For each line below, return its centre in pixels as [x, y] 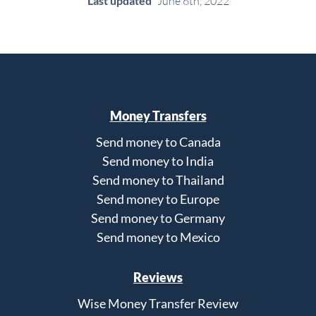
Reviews [158, 278]
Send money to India [158, 161]
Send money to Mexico [158, 237]
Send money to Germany [158, 218]
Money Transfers [158, 116]
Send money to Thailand [158, 180]
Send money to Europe [158, 199]
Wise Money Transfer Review [158, 304]
